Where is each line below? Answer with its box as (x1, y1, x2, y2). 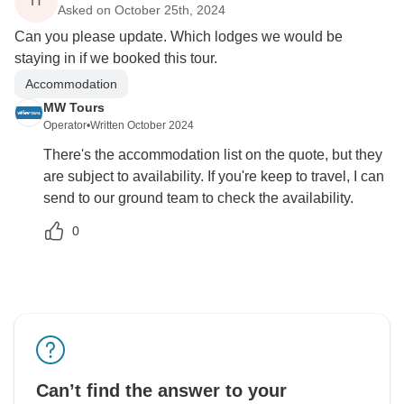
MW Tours (43, 100, 105, 115)
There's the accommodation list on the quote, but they (43, 147, 382, 163)
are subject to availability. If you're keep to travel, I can (43, 169, 384, 185)
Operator (43, 119, 87, 133)
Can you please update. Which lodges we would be (14, 29, 343, 45)
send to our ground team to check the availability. (43, 190, 353, 207)
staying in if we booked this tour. (14, 50, 217, 67)
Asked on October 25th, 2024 (58, 2, 225, 17)
